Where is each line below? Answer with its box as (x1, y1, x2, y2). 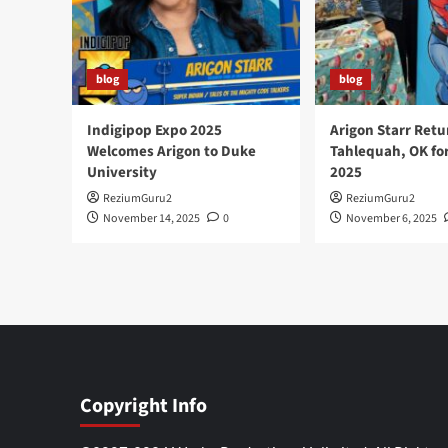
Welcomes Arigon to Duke (87, 141, 256, 162)
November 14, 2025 (103, 210, 200, 227)
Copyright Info (79, 392, 207, 420)
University (87, 162, 157, 183)
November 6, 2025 (346, 210, 437, 227)
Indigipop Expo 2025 (87, 120, 222, 141)
